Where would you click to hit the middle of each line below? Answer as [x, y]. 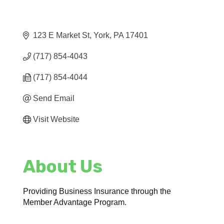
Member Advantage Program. [75, 202]
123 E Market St [61, 35]
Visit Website [56, 119]
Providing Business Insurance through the [97, 191]
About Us [63, 167]
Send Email [54, 98]
